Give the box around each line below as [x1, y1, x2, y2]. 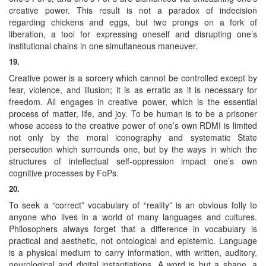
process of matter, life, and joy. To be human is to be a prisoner [9, 107, 257, 119]
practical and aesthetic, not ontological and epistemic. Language [9, 234, 257, 246]
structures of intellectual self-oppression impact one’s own [9, 154, 257, 167]
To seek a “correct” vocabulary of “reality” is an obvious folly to [9, 198, 257, 211]
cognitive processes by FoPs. [9, 166, 119, 179]
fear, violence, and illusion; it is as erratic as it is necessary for [9, 83, 257, 96]
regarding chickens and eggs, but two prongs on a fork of [9, 15, 257, 28]
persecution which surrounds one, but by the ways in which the [9, 142, 257, 155]
